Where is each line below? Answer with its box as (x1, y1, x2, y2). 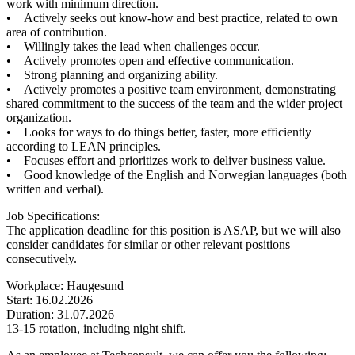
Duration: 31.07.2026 (6, 307, 114, 321)
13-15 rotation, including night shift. (6, 321, 186, 335)
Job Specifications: (6, 208, 103, 223)
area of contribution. (6, 25, 107, 39)
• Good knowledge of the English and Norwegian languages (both (6, 167, 347, 181)
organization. (6, 110, 71, 124)
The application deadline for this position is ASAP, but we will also (6, 223, 341, 237)
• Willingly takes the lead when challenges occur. (6, 39, 260, 53)
